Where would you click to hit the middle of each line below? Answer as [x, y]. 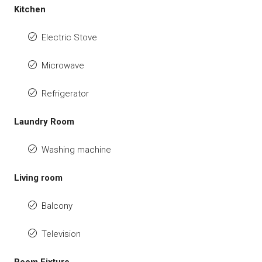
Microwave [63, 65]
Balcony [57, 206]
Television [61, 234]
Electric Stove [69, 37]
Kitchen [30, 9]
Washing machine [76, 149]
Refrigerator [65, 93]
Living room [38, 177]
